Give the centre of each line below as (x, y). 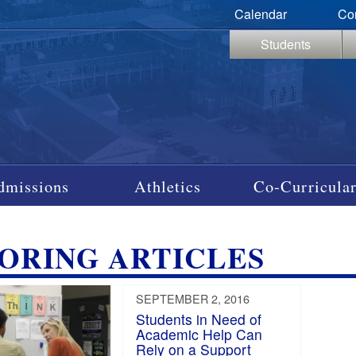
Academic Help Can (199, 335)
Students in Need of (199, 319)
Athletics (168, 186)
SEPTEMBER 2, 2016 (193, 299)
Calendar (260, 14)
